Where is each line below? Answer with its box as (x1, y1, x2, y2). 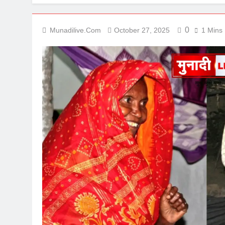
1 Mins (201, 26, 222, 35)
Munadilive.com (50, 26, 101, 35)
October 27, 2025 (114, 26, 170, 35)
